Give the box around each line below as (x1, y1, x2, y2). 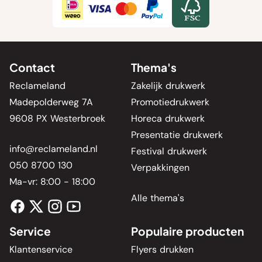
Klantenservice (9, 243, 73, 256)
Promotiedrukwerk (131, 96, 209, 109)
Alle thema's (131, 192, 184, 205)
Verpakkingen (131, 161, 189, 174)
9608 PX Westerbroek (9, 112, 105, 125)
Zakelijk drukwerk (131, 80, 205, 92)
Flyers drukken (131, 243, 194, 256)
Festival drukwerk (131, 145, 207, 158)
